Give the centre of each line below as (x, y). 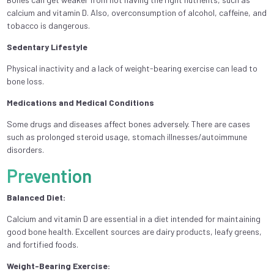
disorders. (25, 149)
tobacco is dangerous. (48, 25)
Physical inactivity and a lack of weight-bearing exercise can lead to (132, 68)
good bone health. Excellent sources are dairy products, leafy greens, (134, 231)
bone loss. (25, 81)
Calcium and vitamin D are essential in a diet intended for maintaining (133, 218)
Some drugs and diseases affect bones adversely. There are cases (128, 124)
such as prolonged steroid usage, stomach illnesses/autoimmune (127, 136)
